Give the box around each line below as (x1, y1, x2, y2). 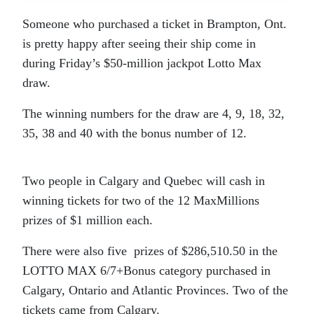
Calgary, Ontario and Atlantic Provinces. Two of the (22, 282, 288, 297)
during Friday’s (22, 55, 104, 70)
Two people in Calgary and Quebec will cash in (22, 173, 265, 188)
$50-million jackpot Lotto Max (104, 55, 261, 70)
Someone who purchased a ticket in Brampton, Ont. (22, 16, 287, 31)
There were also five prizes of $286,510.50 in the (22, 243, 278, 258)
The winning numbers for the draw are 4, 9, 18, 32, (22, 106, 285, 121)
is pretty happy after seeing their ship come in (22, 36, 256, 50)
